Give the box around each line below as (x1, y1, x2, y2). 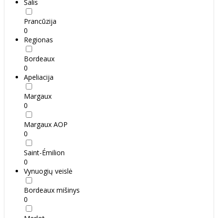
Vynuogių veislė (24, 166, 73, 176)
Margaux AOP (24, 120, 68, 129)
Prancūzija (24, 17, 56, 26)
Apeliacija (24, 73, 54, 82)
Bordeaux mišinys (24, 185, 80, 195)
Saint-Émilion (24, 148, 65, 158)
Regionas (24, 35, 53, 45)
